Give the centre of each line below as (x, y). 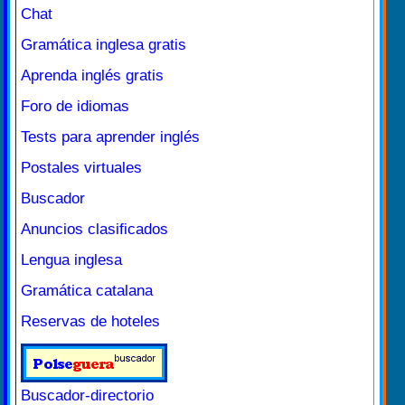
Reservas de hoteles (90, 322)
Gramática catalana (87, 291)
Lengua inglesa (71, 260)
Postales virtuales (81, 168)
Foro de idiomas (75, 107)
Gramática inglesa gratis (104, 45)
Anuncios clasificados (94, 230)
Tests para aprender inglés (110, 137)
